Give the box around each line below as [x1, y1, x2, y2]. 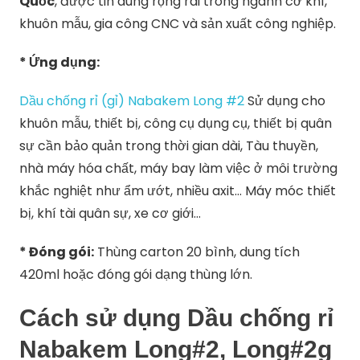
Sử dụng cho [244, 92, 326, 111]
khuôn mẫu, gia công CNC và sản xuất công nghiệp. [19, 14, 337, 34]
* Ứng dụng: [19, 53, 100, 72]
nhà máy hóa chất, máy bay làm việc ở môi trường [19, 159, 338, 178]
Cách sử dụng [19, 305, 188, 332]
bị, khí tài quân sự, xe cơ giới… [19, 204, 202, 223]
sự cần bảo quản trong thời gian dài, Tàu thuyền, [19, 137, 319, 156]
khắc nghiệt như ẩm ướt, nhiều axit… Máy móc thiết [19, 182, 337, 201]
